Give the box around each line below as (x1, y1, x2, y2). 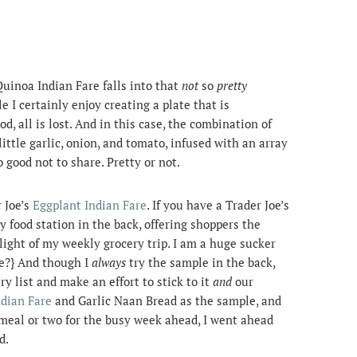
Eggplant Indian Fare (33, 197, 147, 213)
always (92, 254, 126, 270)
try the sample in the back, (126, 254, 275, 270)
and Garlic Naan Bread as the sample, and (52, 292, 281, 308)
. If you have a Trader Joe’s (147, 197, 289, 213)
